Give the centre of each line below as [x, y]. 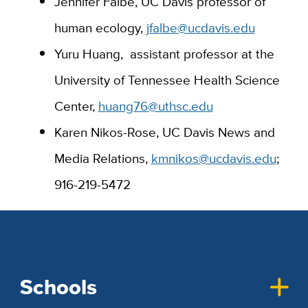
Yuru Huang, [92, 53]
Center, [76, 106]
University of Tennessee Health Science [167, 79]
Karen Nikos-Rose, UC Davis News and [164, 132]
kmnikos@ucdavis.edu [213, 158]
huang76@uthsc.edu [155, 106]
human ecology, [100, 27]
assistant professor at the [202, 53]
